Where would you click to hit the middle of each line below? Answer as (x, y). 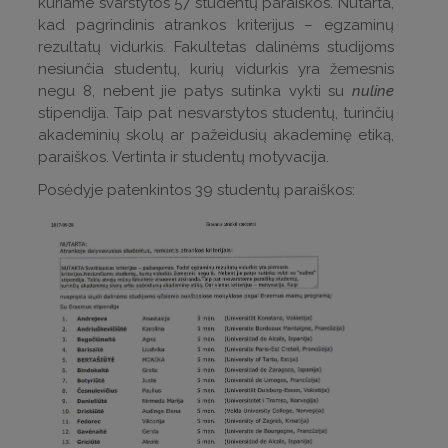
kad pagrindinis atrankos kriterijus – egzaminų (216, 24)
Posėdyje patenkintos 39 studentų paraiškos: (196, 189)
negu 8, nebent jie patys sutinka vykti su (195, 90)
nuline (373, 90)
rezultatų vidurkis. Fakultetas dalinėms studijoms (216, 46)
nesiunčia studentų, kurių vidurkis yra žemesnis (216, 68)
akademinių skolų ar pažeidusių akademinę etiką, (216, 134)
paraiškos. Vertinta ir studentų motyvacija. (185, 156)
